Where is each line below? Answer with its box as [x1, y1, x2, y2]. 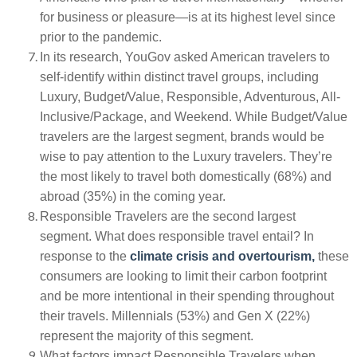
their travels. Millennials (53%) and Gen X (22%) [40, 308, 310, 323]
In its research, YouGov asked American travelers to [40, 49, 330, 64]
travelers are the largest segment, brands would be [40, 129, 324, 143]
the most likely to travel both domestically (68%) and [40, 169, 331, 183]
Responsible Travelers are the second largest [40, 209, 296, 223]
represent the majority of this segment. [40, 328, 253, 343]
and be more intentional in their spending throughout [40, 288, 334, 303]
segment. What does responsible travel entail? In [40, 229, 314, 243]
